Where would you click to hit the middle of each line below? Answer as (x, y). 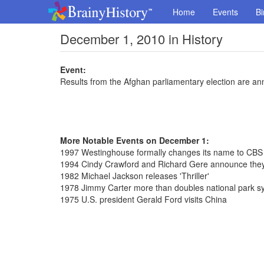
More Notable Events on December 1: (135, 140)
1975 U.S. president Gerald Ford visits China (143, 199)
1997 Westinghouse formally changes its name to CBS (161, 152)
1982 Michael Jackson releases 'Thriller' (135, 176)
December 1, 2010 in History (141, 39)
